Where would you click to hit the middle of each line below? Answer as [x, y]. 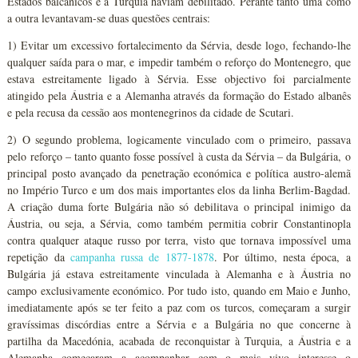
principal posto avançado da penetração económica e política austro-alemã [179, 173]
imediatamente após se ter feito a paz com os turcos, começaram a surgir [179, 307]
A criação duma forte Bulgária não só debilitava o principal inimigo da [179, 207]
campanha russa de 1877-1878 [142, 257]
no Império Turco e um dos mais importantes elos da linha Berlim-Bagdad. [179, 190]
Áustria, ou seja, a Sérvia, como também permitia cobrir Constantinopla [179, 223]
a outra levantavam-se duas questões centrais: [109, 18]
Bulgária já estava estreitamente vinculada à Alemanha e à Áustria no [179, 274]
